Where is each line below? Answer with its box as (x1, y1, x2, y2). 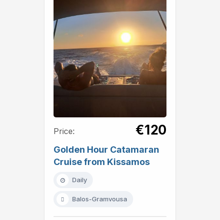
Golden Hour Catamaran (54, 144, 159, 155)
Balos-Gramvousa (72, 194, 127, 203)
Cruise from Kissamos (54, 157, 150, 167)
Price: (54, 126, 75, 137)
